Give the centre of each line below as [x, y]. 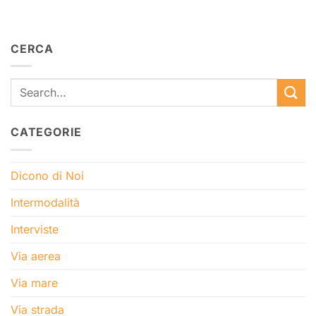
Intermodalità [45, 202]
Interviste [35, 229]
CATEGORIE [47, 132]
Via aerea [36, 256]
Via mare [34, 282]
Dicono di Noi [47, 175]
